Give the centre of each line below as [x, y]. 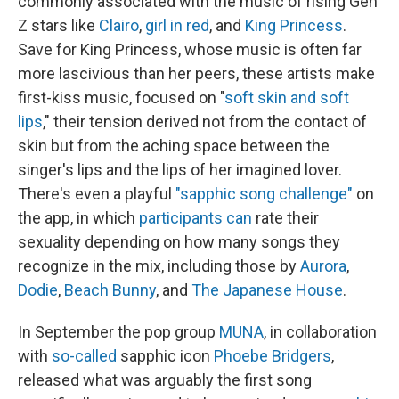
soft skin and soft [287, 98]
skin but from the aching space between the [174, 146]
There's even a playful [97, 194]
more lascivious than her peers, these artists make [196, 73]
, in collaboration [320, 332]
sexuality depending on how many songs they [179, 242]
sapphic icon [165, 356]
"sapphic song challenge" [264, 194]
